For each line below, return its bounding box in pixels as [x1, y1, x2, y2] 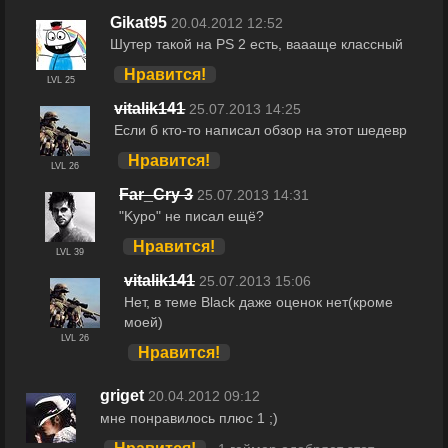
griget [100, 387, 144, 405]
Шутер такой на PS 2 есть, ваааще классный [109, 36, 403, 53]
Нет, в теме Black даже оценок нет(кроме [123, 294, 393, 311]
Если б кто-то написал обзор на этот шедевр [114, 122, 408, 139]
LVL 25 [46, 74, 75, 85]
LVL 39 [56, 246, 85, 257]
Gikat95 [109, 13, 167, 31]
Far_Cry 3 [119, 185, 194, 203]
